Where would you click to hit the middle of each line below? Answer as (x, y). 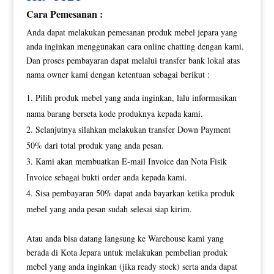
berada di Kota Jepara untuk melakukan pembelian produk (127, 252)
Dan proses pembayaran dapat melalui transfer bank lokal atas (133, 60)
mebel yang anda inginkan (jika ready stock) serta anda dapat (131, 266)
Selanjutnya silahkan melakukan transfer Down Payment (133, 129)
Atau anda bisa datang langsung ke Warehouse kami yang (125, 238)
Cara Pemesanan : (64, 13)
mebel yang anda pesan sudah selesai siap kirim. (109, 209)
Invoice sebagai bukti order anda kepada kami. (106, 177)
